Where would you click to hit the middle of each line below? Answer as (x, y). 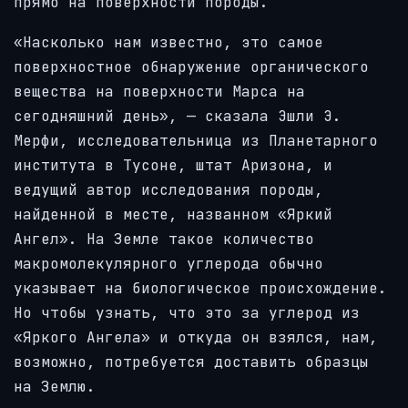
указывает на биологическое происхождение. (200, 289)
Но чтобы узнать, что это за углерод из (187, 313)
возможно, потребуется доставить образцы (191, 362)
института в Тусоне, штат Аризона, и (173, 166)
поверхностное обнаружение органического (191, 67)
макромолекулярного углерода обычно (168, 264)
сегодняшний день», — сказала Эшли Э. (178, 117)
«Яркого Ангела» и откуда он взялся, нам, (196, 338)
